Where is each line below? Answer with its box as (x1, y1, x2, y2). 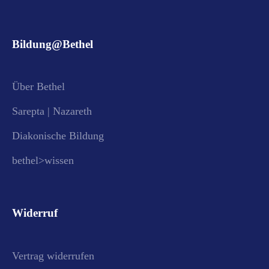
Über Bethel (12, 80, 65, 93)
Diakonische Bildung (12, 130, 104, 142)
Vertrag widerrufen (12, 249, 94, 262)
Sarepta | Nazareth (12, 105, 92, 118)
